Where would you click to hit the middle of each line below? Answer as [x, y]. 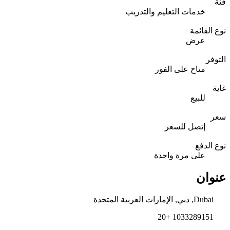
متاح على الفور [180, 69]
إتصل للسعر [185, 126]
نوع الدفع [210, 145]
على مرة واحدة [180, 155]
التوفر [216, 59]
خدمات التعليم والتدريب [165, 11]
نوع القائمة [208, 30]
